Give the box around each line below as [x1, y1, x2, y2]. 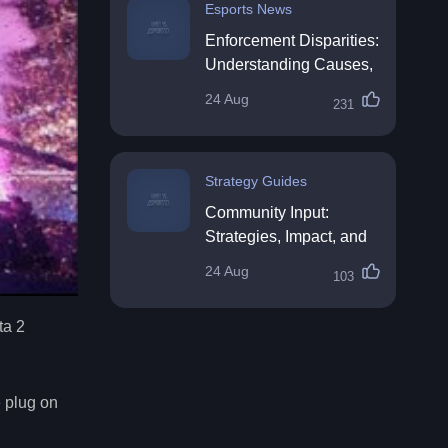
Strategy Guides [205, 173, 307, 189]
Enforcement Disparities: [205, 32, 379, 49]
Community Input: [205, 204, 329, 221]
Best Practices [205, 252, 307, 269]
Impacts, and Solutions [205, 80, 366, 97]
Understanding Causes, [205, 56, 373, 73]
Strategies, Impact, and [205, 228, 367, 245]
